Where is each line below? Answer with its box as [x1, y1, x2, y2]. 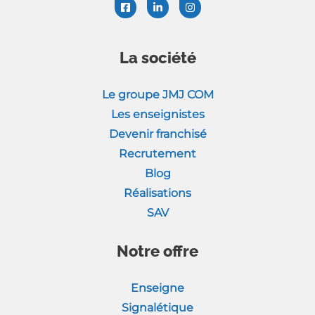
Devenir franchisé [108, 127, 207, 141]
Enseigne [131, 281, 184, 295]
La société [119, 49, 196, 67]
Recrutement [119, 147, 196, 161]
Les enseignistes [110, 108, 205, 122]
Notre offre [117, 242, 198, 261]
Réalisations [124, 186, 191, 200]
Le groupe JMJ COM [101, 88, 214, 102]
